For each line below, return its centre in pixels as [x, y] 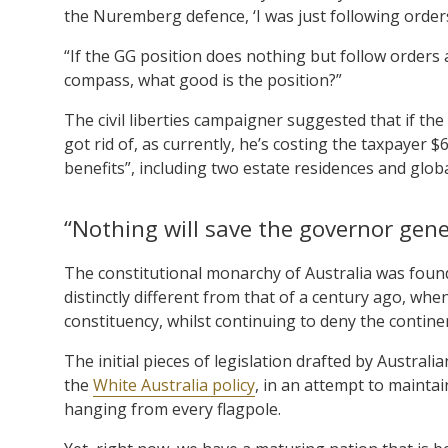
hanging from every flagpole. [172, 408]
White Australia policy [174, 384]
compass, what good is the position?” [203, 79]
